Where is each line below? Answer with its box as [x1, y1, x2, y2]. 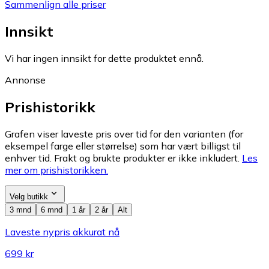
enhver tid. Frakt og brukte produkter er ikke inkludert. [5, 152, 240, 165]
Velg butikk [10, 192, 48, 202]
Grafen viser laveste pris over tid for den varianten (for [5, 128, 243, 141]
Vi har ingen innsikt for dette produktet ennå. [5, 52, 204, 65]
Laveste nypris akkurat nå [5, 226, 119, 238]
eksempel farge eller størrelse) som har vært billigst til [5, 140, 241, 153]
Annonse [5, 74, 46, 86]
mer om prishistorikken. [5, 164, 108, 177]
